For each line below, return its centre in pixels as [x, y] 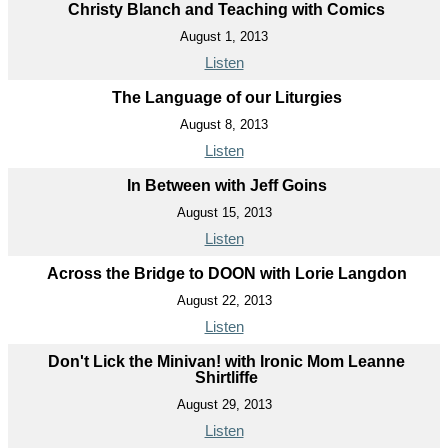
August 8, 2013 [224, 124]
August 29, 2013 [224, 404]
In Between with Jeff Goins [226, 185]
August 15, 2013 [224, 212]
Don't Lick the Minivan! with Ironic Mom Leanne [226, 361]
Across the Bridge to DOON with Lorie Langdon [226, 273]
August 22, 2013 [224, 300]
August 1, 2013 [224, 36]
